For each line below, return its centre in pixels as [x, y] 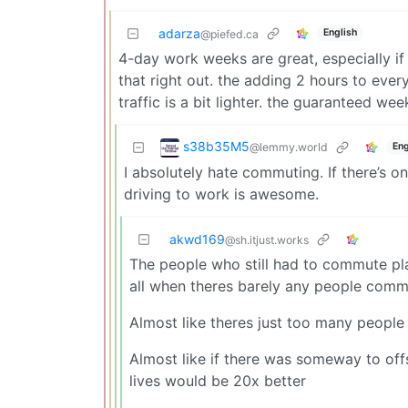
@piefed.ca [229, 34]
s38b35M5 [216, 146]
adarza [179, 33]
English [340, 33]
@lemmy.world [289, 147]
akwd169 [197, 239]
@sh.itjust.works [267, 240]
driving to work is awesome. [221, 194]
